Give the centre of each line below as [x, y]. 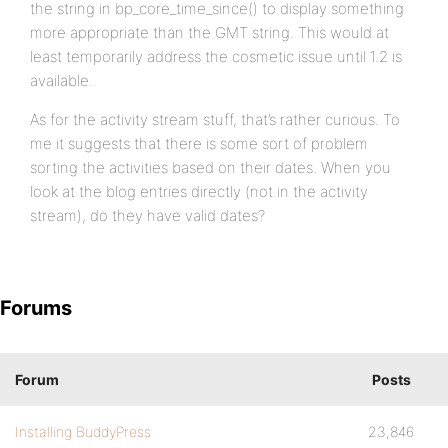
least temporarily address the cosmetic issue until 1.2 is [216, 56]
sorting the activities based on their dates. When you [210, 167]
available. [61, 80]
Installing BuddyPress [83, 431]
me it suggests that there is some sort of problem [199, 143]
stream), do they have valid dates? [147, 215]
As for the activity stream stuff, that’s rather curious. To [215, 119]
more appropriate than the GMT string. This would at [209, 32]
